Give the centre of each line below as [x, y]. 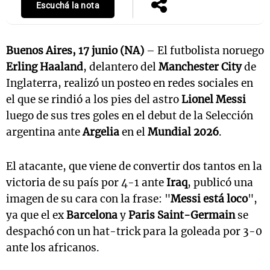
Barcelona [92, 215]
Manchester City [200, 67]
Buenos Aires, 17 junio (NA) [75, 51]
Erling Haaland [45, 67]
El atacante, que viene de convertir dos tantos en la [134, 167]
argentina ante [44, 132]
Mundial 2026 [183, 132]
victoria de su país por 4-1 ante [86, 183]
